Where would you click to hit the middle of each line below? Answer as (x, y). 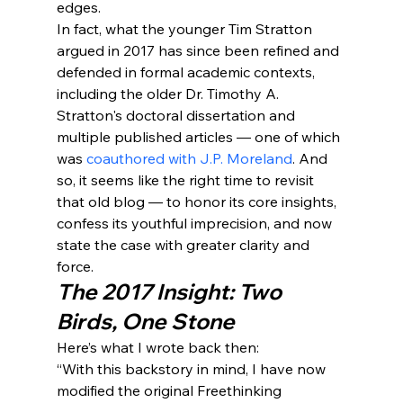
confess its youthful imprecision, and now (196, 224)
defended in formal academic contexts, (187, 72)
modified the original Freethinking (170, 391)
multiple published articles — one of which (200, 137)
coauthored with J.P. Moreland (189, 159)
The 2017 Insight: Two (171, 292)
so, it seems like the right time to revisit (187, 180)
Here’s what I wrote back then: (157, 348)
